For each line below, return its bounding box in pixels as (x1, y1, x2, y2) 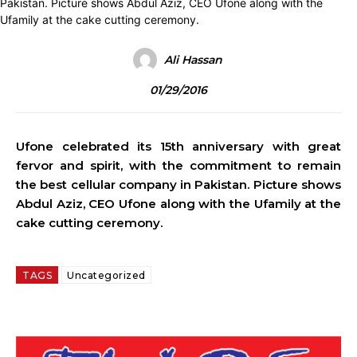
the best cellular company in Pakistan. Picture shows (16, 177, 341, 192)
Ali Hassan (163, 53, 222, 67)
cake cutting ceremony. (16, 215, 163, 230)
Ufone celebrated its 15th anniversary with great (16, 139, 341, 154)
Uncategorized (67, 269, 146, 281)
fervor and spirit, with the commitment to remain (16, 158, 341, 173)
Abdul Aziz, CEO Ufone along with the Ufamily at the (16, 196, 341, 211)
